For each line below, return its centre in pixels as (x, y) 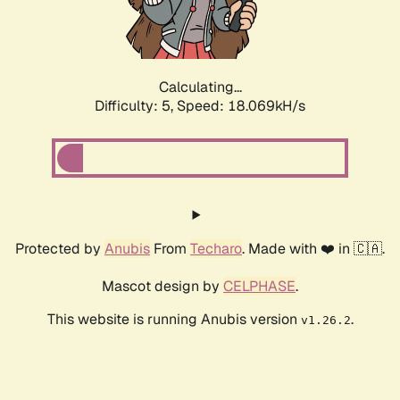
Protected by (60, 249)
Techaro (216, 249)
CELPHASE (259, 287)
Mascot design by (162, 287)
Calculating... (200, 87)
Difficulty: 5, (136, 106)
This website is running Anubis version (174, 320)
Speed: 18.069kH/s (241, 106)
